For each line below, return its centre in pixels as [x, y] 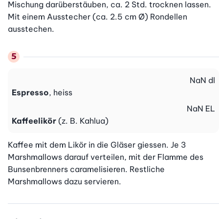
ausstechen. [31, 29]
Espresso [30, 93]
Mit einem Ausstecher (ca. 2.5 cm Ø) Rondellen [98, 17]
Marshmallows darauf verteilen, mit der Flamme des [106, 157]
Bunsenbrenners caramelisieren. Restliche [86, 169]
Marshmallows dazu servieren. [65, 182]
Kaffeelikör [34, 121]
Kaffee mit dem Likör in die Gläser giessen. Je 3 [97, 145]
